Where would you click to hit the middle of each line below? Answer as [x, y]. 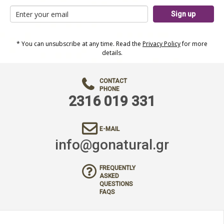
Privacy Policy [161, 44]
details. [112, 53]
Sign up [183, 14]
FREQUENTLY [117, 168]
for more [194, 44]
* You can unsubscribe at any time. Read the [79, 44]
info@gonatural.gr [112, 145]
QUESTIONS [116, 184]
